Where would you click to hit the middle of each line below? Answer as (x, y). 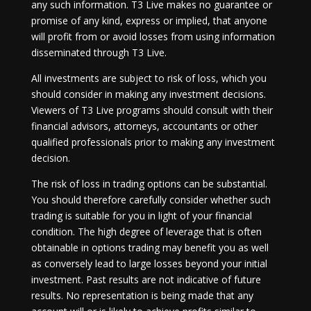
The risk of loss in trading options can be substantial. (149, 184)
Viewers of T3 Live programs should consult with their (152, 110)
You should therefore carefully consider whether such (151, 200)
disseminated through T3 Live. (99, 52)
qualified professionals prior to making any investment (153, 142)
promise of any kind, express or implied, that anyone (149, 20)
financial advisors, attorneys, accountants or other (144, 126)
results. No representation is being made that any (142, 295)
